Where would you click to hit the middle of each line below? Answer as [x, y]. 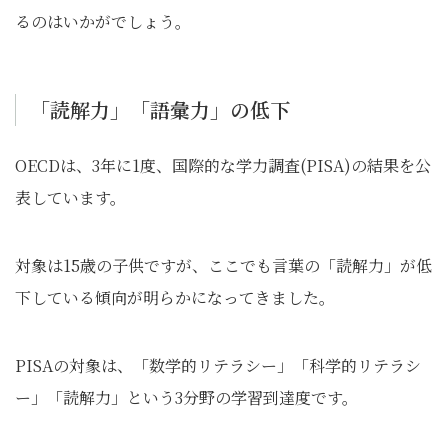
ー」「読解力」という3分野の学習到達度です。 [186, 398]
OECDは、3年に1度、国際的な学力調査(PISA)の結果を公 [223, 166]
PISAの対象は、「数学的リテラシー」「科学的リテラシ [218, 366]
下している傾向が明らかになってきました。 [175, 298]
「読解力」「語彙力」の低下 [160, 110]
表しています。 [70, 198]
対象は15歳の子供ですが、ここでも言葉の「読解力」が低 [223, 266]
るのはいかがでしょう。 [103, 22]
